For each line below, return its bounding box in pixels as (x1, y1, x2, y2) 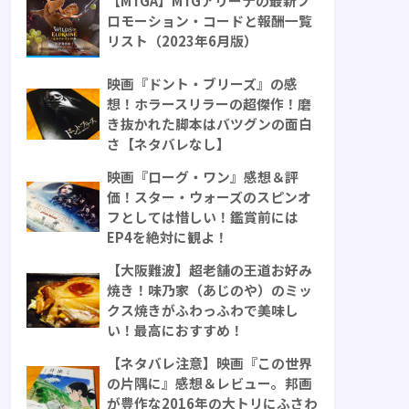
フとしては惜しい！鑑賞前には (107, 207, 299, 227)
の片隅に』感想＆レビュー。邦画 (107, 373, 312, 393)
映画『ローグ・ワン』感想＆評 (107, 167, 299, 187)
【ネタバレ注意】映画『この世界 (107, 353, 312, 373)
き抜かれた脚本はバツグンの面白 (107, 114, 312, 134)
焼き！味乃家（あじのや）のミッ (107, 280, 312, 300)
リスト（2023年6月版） (107, 31, 257, 51)
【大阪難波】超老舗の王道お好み (107, 260, 312, 280)
